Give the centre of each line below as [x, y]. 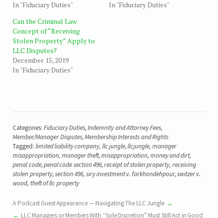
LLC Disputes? [35, 50]
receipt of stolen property [137, 164]
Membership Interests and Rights [127, 137]
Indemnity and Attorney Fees [125, 127]
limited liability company [67, 146]
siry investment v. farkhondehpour [130, 174]
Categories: [28, 127]
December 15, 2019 [41, 60]
